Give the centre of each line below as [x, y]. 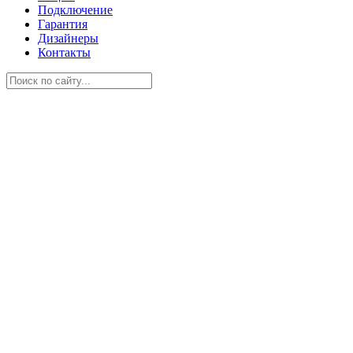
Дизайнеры [68, 38]
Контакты [64, 52]
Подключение [75, 9]
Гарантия [63, 24]
